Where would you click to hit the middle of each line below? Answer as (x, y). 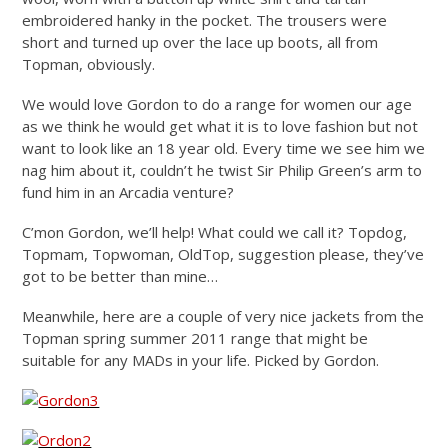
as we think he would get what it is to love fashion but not (220, 126)
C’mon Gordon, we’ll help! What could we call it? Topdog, (215, 232)
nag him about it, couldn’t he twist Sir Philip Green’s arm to (222, 170)
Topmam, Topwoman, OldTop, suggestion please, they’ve (223, 254)
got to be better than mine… (120, 276)
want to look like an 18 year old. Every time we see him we (224, 148)
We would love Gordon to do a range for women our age (217, 104)
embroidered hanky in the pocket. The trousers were (205, 20)
